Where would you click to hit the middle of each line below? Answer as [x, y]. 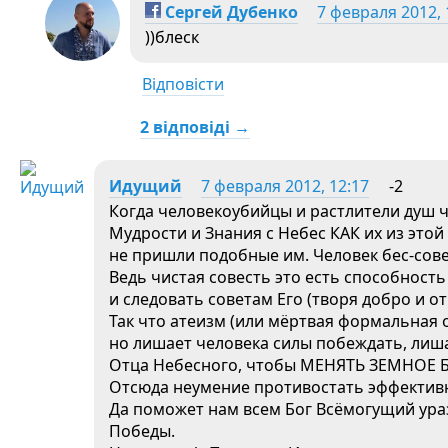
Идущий [145, 186]
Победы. [142, 431]
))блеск [172, 37]
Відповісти [183, 84]
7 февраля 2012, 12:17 [285, 186]
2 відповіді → [195, 127]
